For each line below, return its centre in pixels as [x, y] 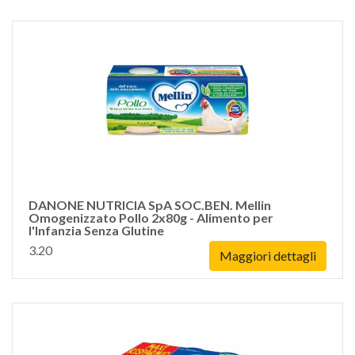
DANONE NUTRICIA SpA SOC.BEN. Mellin [150, 205]
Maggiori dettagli [268, 256]
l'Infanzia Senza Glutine [96, 230]
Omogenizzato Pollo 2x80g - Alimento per [151, 218]
